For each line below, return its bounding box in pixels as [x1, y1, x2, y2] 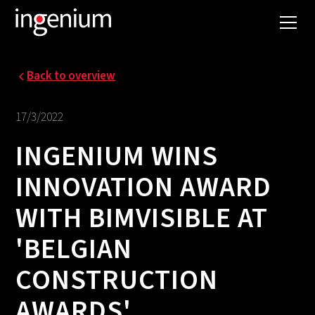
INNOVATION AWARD [15, 167, 272, 207]
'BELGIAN [15, 229, 133, 269]
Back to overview [27, 67, 116, 84]
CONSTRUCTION [15, 260, 219, 300]
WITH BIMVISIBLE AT [15, 198, 269, 238]
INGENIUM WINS [15, 136, 219, 176]
